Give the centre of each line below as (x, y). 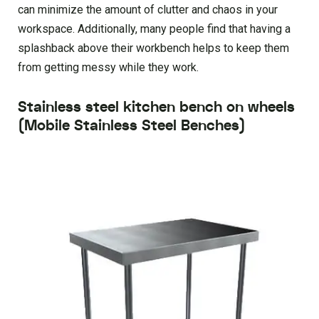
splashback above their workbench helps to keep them (153, 48)
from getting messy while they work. (108, 67)
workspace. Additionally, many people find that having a (154, 28)
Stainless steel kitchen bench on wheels (156, 107)
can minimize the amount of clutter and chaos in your (148, 9)
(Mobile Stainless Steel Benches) (132, 125)
